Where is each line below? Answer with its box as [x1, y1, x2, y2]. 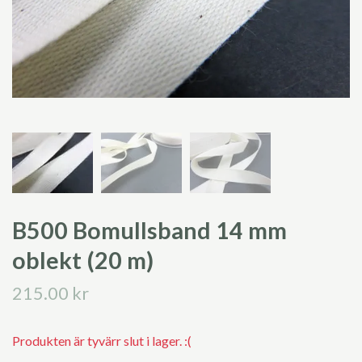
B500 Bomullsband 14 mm [12, 217, 287, 245]
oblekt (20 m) [12, 246, 154, 275]
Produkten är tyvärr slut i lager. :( [12, 333, 192, 349]
